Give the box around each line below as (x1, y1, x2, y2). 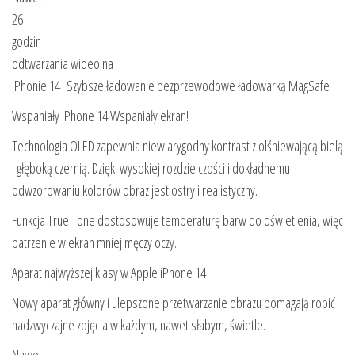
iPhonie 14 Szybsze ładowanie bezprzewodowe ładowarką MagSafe (12, 76, 330, 96)
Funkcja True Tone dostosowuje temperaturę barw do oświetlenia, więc (12, 211, 343, 231)
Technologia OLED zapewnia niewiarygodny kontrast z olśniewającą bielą (12, 136, 343, 156)
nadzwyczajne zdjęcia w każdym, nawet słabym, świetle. (12, 315, 265, 335)
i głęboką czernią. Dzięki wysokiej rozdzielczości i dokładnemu (12, 158, 290, 178)
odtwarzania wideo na (12, 54, 113, 74)
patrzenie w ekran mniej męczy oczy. (12, 233, 177, 253)
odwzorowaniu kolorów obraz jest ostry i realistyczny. (12, 181, 258, 200)
